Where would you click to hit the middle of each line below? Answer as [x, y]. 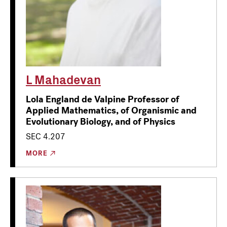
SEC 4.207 [46, 136]
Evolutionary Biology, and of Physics [101, 121]
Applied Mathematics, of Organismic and [111, 110]
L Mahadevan [63, 79]
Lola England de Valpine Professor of [103, 99]
